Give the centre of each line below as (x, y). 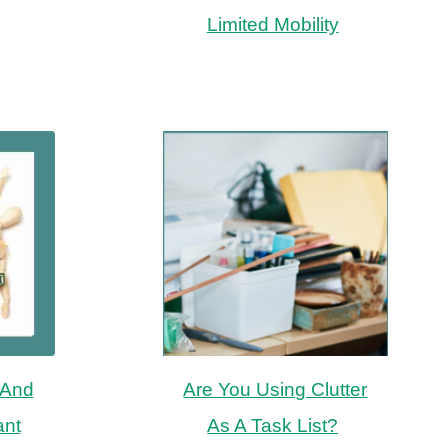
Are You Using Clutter (275, 389)
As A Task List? (273, 425)
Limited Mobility (272, 24)
